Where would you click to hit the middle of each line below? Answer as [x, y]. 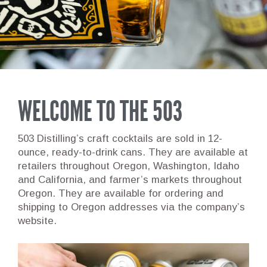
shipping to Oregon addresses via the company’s [131, 207]
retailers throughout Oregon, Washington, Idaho [129, 166]
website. [37, 221]
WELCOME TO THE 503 [100, 111]
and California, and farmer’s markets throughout [130, 180]
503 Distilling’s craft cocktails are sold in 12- [120, 139]
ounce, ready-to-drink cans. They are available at [133, 152]
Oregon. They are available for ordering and [121, 193]
